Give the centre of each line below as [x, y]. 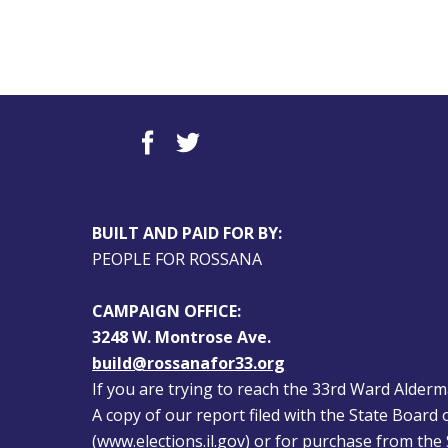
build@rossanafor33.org [189, 362]
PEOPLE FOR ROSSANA [177, 258]
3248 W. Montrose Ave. [182, 336]
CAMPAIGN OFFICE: [167, 310]
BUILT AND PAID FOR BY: [187, 232]
